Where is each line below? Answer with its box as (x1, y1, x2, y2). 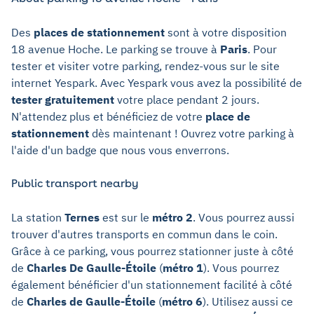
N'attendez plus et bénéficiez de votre (11, 109, 205, 123)
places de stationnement (34, 25, 165, 39)
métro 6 (162, 294, 203, 308)
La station (11, 210, 64, 224)
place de (205, 109, 250, 123)
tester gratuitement (11, 92, 114, 107)
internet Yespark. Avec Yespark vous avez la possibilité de (11, 75, 302, 90)
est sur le (100, 210, 152, 224)
